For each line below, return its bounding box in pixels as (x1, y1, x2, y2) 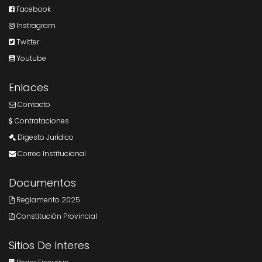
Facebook (15, 4, 51, 15)
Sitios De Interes (9, 238, 89, 253)
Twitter (15, 37, 39, 47)
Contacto (16, 99, 50, 110)
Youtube (15, 53, 46, 64)
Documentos (9, 175, 76, 191)
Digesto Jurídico (16, 132, 74, 143)
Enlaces (9, 80, 49, 95)
